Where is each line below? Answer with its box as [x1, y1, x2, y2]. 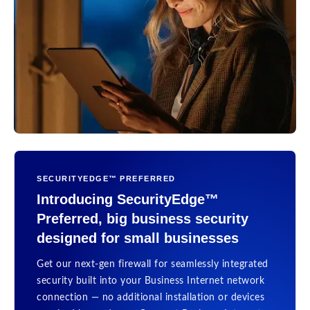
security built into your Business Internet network [37, 276, 264, 286]
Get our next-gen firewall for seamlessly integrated [37, 259, 268, 269]
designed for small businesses [37, 230, 239, 246]
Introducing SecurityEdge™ [37, 192, 219, 207]
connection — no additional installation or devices [37, 293, 264, 302]
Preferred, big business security [37, 211, 248, 226]
